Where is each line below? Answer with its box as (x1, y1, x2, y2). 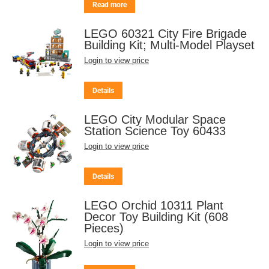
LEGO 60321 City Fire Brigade (84, 27, 247, 41)
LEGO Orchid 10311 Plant (84, 199, 223, 213)
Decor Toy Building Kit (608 (84, 210, 228, 224)
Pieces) (84, 222, 124, 235)
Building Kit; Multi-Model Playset (84, 38, 255, 52)
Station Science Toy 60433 (84, 124, 226, 138)
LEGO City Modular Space (84, 113, 226, 127)
